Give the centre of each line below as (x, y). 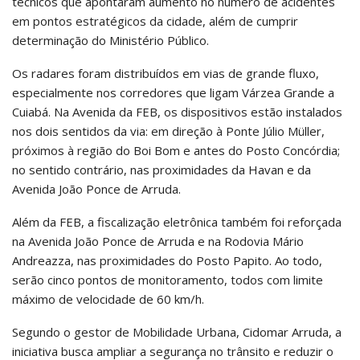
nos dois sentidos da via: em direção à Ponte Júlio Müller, (168, 131)
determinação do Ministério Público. (110, 41)
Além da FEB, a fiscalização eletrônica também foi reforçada (177, 222)
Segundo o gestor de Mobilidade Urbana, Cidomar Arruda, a (177, 332)
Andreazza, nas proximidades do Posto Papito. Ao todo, (167, 261)
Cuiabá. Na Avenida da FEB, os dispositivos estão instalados (177, 112)
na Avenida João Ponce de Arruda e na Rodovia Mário (158, 241)
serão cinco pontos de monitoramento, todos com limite (168, 280)
